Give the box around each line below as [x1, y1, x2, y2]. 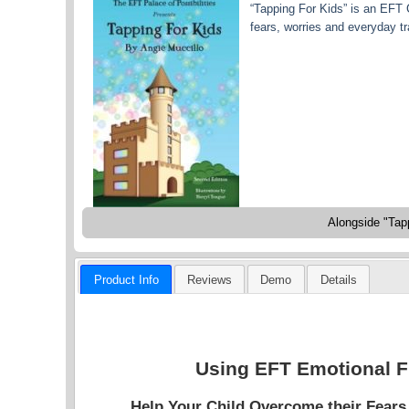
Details [320, 272, 357, 287]
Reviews [186, 272, 232, 287]
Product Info [93, 272, 159, 287]
